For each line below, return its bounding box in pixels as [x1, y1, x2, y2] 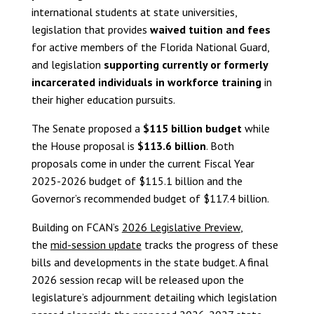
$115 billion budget [142, 121, 242, 135]
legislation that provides [31, 22, 150, 36]
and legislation [31, 57, 104, 71]
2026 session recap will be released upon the [31, 273, 244, 287]
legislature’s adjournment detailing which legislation [31, 290, 277, 304]
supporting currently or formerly [103, 57, 268, 71]
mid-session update [50, 238, 142, 252]
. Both [205, 139, 234, 153]
